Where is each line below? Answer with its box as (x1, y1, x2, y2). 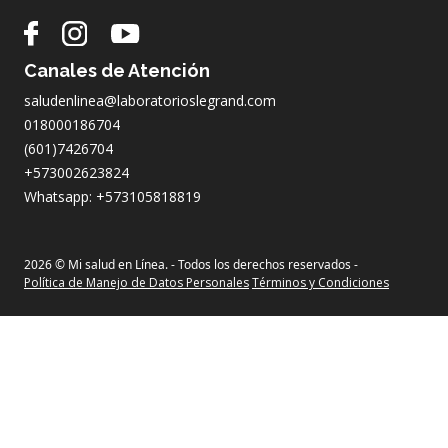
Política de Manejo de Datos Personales (24, 274, 249, 292)
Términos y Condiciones (252, 274, 389, 292)
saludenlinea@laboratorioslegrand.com (24, 91, 276, 111)
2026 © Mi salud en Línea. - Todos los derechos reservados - (24, 256, 358, 274)
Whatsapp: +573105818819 (24, 187, 201, 207)
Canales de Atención (24, 60, 210, 82)
